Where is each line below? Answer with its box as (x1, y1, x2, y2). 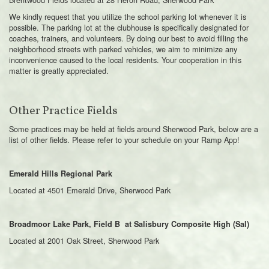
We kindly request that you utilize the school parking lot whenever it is (9, 10, 246, 22)
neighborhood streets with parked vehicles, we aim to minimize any (9, 43, 237, 55)
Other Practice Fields (9, 103, 118, 119)
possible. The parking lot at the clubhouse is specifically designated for (9, 21, 249, 33)
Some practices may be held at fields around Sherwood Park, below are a (9, 122, 258, 134)
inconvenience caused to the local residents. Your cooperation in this (9, 53, 241, 65)
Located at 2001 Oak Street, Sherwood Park (9, 234, 159, 246)
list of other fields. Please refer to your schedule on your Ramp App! (9, 133, 242, 145)
